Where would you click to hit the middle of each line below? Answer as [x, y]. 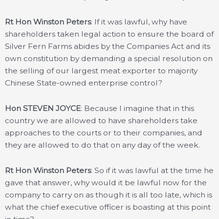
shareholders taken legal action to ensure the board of [109, 34]
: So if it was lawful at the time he [152, 170]
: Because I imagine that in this [137, 108]
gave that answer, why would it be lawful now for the [106, 182]
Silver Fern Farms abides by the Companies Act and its [108, 46]
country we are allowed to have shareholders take [101, 120]
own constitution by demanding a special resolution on [109, 58]
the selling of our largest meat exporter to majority [101, 70]
